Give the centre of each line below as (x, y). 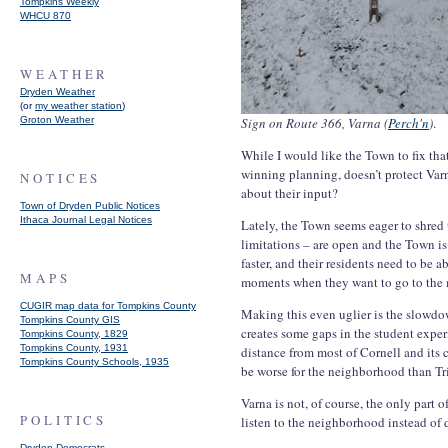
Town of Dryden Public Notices (90, 205)
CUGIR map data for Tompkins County (108, 305)
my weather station (78, 105)
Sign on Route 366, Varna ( (314, 123)
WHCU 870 (45, 15)
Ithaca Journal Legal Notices (86, 219)
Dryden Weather (57, 91)
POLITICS (64, 420)
